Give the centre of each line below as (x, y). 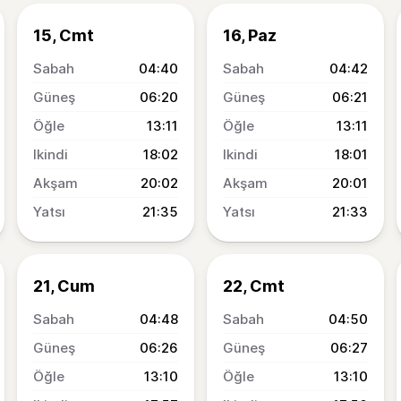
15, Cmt (64, 35)
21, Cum (64, 286)
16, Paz (250, 35)
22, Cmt (254, 286)
